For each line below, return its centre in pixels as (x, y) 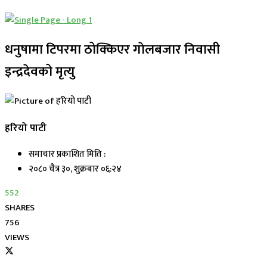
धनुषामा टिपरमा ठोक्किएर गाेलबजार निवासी (112, 49)
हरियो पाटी (26, 128)
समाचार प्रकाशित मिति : (67, 154)
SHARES (20, 208)
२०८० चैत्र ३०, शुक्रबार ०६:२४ (75, 169)
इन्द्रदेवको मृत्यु (40, 72)
